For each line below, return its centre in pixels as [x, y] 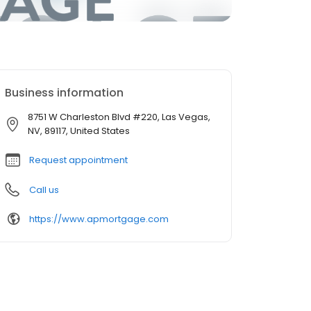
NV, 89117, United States [79, 131]
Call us [44, 190]
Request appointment [78, 160]
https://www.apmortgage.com [99, 219]
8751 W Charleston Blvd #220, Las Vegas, [119, 117]
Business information [64, 93]
